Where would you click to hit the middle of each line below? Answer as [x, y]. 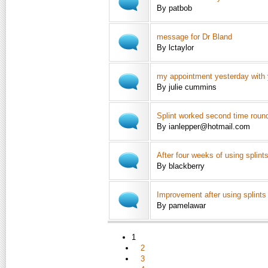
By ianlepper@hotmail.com [203, 127]
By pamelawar [181, 205]
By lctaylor [175, 48]
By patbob [174, 8]
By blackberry [181, 166]
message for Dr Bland [194, 37]
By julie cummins [187, 87]
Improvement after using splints [211, 195]
